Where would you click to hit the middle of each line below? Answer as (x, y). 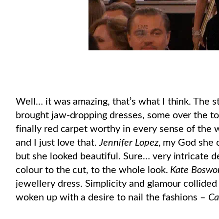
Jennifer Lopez (129, 143)
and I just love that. (58, 143)
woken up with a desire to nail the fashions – (112, 198)
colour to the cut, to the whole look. (93, 170)
